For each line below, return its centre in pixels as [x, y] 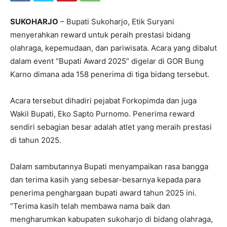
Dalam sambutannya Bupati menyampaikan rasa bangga [109, 166]
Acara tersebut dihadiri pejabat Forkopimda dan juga [103, 100]
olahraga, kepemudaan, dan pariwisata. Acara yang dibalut [113, 48]
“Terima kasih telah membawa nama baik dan [90, 206]
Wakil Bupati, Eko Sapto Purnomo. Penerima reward [102, 113]
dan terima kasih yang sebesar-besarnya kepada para [105, 179]
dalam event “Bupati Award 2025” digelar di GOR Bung [107, 61]
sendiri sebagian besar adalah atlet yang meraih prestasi [111, 127]
